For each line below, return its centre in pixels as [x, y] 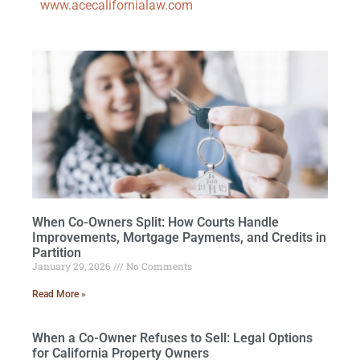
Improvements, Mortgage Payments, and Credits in [179, 238]
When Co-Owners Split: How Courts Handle [155, 223]
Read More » [59, 295]
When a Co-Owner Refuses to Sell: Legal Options [172, 338]
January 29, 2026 [73, 266]
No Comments [158, 266]
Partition [57, 253]
